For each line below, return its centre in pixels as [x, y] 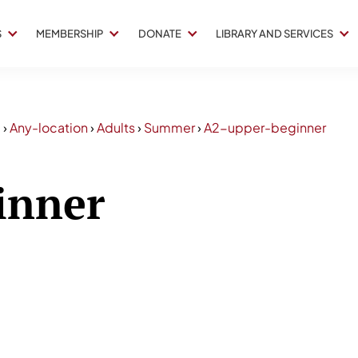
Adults [116, 127]
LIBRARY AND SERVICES [274, 34]
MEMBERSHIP [70, 34]
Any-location [49, 127]
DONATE [159, 34]
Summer [169, 127]
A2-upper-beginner [265, 127]
